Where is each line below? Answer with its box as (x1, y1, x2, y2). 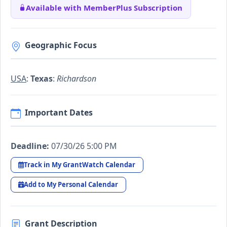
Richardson (57, 73, 96, 85)
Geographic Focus (25, 40, 97, 51)
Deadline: (11, 140, 49, 152)
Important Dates (25, 106, 93, 118)
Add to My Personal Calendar (24, 180, 119, 190)
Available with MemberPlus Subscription (26, 2, 182, 13)
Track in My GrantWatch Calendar (24, 160, 136, 169)
